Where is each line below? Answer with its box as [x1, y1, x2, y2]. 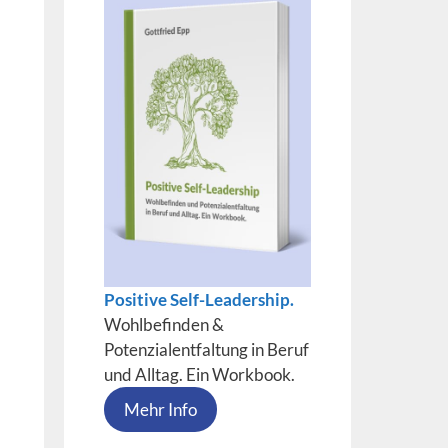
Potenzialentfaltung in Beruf [103, 338, 309, 360]
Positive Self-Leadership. [103, 288, 294, 310]
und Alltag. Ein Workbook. [103, 363, 295, 385]
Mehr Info [123, 398, 197, 420]
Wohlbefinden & [103, 313, 224, 335]
